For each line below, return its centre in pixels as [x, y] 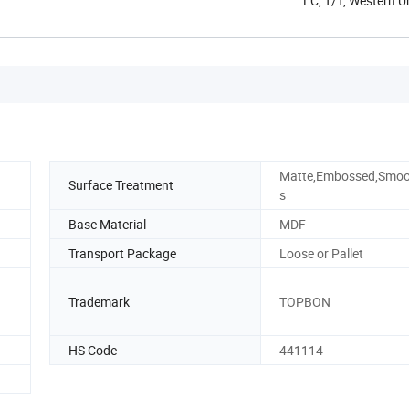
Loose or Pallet [321, 253]
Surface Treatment [121, 185]
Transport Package [122, 253]
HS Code [93, 350]
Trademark [99, 301]
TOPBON [305, 301]
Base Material [107, 224]
